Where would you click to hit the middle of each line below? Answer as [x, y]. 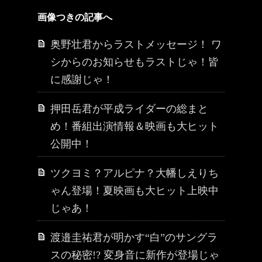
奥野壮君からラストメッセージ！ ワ [136, 44]
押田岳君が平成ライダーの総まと [129, 109]
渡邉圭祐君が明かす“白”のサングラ [134, 237]
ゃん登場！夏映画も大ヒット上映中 [135, 191]
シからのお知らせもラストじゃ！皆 [135, 62]
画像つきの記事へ [75, 17]
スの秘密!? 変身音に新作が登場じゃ [135, 255]
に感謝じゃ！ [82, 80]
